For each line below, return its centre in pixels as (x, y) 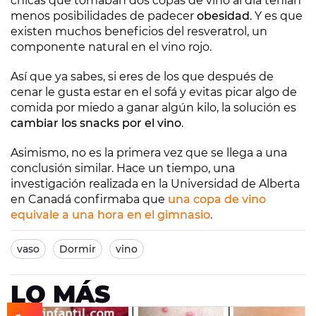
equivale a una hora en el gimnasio (110, 215)
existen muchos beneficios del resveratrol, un (139, 31)
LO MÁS (60, 294)
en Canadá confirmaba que (89, 199)
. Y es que (276, 16)
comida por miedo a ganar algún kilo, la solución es (153, 108)
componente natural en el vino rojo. (111, 47)
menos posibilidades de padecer (104, 16)
